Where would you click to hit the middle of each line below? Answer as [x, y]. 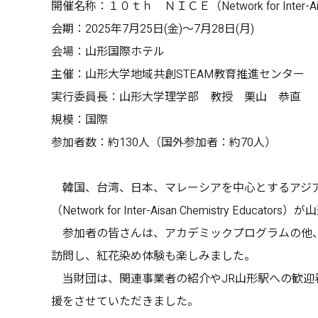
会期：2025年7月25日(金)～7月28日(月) [153, 29]
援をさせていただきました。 [125, 301]
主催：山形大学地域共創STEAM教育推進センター [178, 74]
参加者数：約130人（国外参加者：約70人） [164, 142]
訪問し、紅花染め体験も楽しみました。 [153, 256]
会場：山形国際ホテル [108, 51]
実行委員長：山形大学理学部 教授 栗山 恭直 [176, 97]
